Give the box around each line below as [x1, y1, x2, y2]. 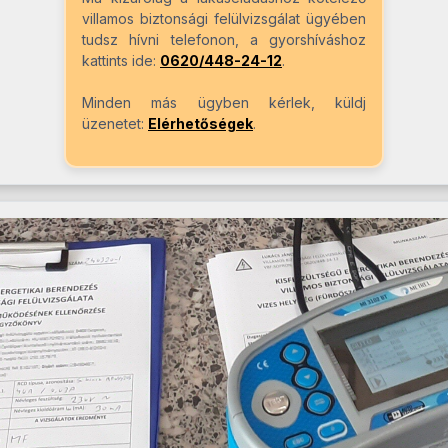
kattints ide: [82, 52, 160, 70]
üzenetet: [82, 115, 148, 133]
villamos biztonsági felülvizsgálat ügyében [82, 10, 366, 28]
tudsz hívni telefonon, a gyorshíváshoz [82, 31, 366, 49]
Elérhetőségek [148, 115, 253, 133]
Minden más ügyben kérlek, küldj [82, 94, 366, 112]
